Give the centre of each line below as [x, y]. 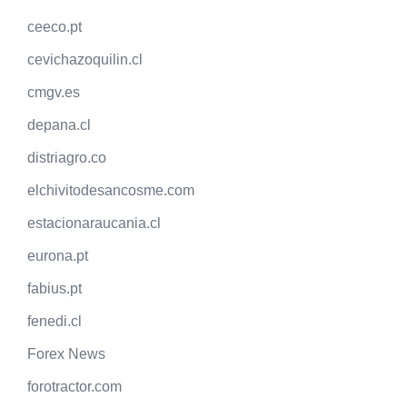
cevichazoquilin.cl [85, 60]
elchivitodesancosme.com [111, 191]
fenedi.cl [55, 322]
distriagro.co [67, 158]
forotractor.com [74, 387]
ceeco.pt [55, 27]
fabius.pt [55, 289]
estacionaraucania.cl [94, 223]
